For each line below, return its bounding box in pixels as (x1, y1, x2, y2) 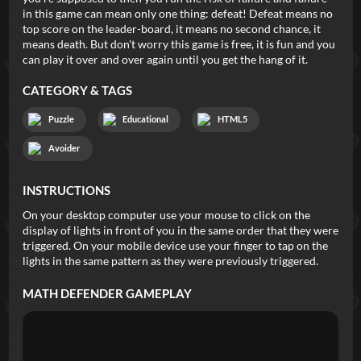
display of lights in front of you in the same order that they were (23, 223, 338, 238)
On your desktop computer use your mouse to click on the (23, 208, 310, 222)
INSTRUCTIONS (23, 182, 110, 197)
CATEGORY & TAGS (23, 83, 132, 98)
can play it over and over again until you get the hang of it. (23, 52, 308, 66)
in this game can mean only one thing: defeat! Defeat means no (23, 6, 333, 20)
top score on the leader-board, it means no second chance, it (23, 22, 321, 35)
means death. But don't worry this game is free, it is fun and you (23, 37, 335, 51)
